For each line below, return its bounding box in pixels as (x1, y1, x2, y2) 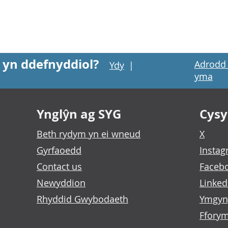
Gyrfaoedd (37, 144, 81, 156)
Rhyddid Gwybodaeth (37, 193, 128, 205)
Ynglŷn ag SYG (37, 105, 121, 123)
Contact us (37, 160, 82, 173)
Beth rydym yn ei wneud (37, 128, 140, 140)
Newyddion (37, 177, 85, 189)
